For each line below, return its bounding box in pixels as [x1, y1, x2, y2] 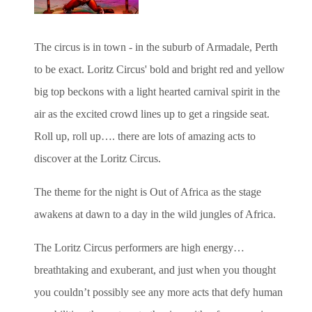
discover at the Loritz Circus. [34, 152, 161, 164]
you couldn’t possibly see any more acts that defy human [34, 286, 283, 298]
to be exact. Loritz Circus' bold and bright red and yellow [34, 63, 285, 75]
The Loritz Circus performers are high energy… [34, 241, 244, 253]
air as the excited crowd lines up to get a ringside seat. [34, 107, 270, 120]
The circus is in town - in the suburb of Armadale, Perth [34, 40, 278, 53]
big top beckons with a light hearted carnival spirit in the [34, 85, 280, 97]
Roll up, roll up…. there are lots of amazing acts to [34, 130, 256, 142]
